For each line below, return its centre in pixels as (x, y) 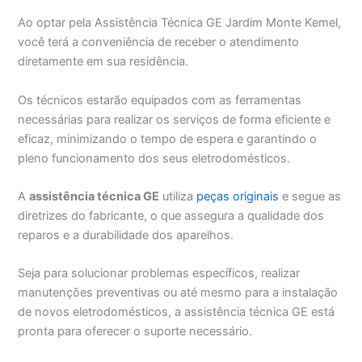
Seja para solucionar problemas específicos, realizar (159, 274)
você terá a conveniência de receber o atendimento (159, 42)
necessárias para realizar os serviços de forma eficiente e (175, 119)
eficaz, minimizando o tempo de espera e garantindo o (168, 139)
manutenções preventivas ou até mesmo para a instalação (178, 293)
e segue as (310, 196)
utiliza (178, 196)
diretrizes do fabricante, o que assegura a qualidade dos (171, 215)
